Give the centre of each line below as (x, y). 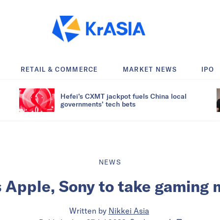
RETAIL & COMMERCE (59, 69)
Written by (88, 210)
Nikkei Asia (129, 210)
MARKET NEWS (150, 69)
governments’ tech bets (98, 104)
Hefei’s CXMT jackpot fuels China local (124, 96)
